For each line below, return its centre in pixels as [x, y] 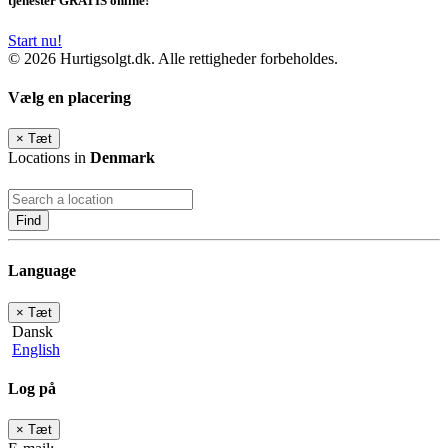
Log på [32, 388]
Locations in [49, 158]
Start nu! [35, 40]
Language [42, 271]
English [36, 349]
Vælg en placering [69, 97]
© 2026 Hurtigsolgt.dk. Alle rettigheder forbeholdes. [173, 58]
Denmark [122, 158]
